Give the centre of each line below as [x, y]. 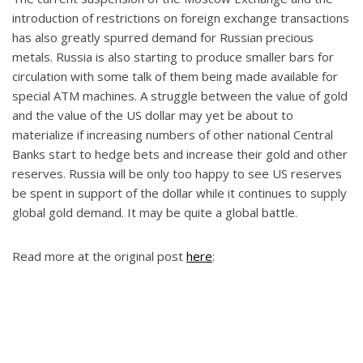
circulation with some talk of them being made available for [175, 77]
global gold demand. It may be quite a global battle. [155, 213]
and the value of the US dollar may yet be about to [153, 115]
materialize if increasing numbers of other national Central [173, 135]
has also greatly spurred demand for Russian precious [163, 38]
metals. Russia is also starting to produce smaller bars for [173, 57]
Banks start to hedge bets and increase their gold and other [180, 154]
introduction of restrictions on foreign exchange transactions [181, 18]
